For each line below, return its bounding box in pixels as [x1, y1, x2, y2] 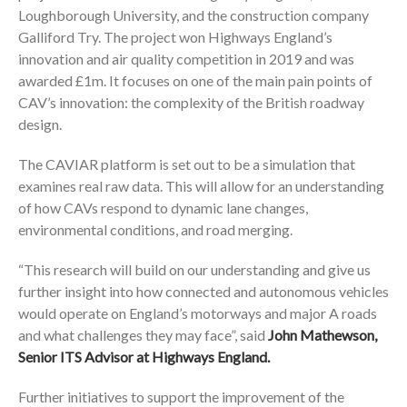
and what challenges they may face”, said [18, 326, 268, 344]
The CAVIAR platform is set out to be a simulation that [18, 155, 355, 174]
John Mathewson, [268, 326, 377, 344]
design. [18, 115, 62, 134]
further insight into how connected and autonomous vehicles [18, 283, 389, 301]
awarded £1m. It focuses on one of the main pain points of [18, 72, 372, 90]
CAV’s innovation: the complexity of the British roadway [18, 94, 364, 112]
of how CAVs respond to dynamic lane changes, [18, 199, 308, 217]
